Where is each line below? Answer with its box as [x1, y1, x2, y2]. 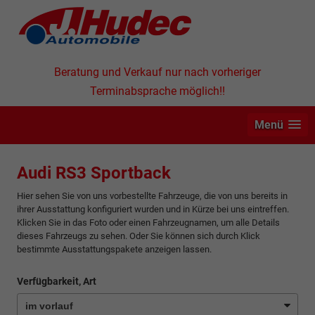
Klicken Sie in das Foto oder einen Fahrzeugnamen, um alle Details [17, 217, 280, 228]
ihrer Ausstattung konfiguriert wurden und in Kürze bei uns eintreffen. [17, 203, 289, 214]
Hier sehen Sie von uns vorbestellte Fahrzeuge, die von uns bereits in [17, 190, 288, 201]
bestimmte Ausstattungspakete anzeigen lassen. [17, 243, 212, 255]
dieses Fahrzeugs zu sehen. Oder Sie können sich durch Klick [17, 230, 260, 241]
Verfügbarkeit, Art [17, 275, 96, 287]
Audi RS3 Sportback [17, 162, 171, 183]
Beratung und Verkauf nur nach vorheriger [54, 65, 261, 79]
